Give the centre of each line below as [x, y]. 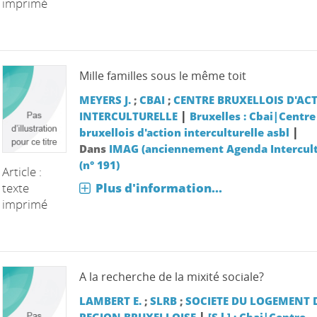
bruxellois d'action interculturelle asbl [184, 132]
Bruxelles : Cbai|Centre [252, 116]
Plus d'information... [158, 188]
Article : [22, 171]
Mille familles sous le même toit [162, 75]
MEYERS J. [105, 99]
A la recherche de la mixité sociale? [171, 276]
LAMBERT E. [110, 300]
